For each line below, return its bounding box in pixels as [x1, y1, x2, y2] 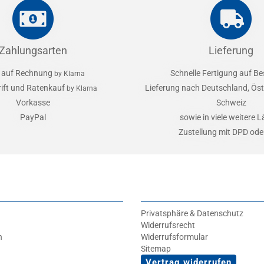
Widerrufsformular [141, 232, 208, 242]
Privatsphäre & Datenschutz [141, 209, 243, 218]
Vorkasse [16, 98, 50, 107]
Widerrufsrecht [141, 220, 195, 230]
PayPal [20, 113, 46, 122]
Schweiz [216, 98, 246, 107]
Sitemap [141, 244, 171, 253]
